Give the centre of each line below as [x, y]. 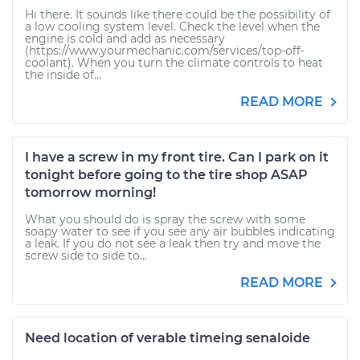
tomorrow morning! [90, 192]
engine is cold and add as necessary [125, 39]
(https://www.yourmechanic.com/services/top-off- [165, 51]
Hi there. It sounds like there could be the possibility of [178, 14]
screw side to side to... [86, 256]
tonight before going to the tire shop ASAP [166, 175]
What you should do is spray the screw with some [165, 219]
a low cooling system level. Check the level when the [172, 27]
